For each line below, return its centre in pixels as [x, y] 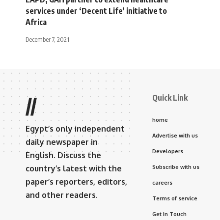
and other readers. [62, 195]
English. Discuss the [63, 155]
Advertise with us [175, 135]
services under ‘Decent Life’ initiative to [96, 11]
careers [162, 182]
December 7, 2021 [47, 39]
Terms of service [175, 198]
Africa [36, 22]
